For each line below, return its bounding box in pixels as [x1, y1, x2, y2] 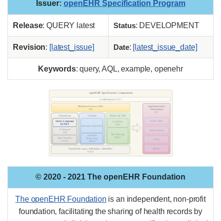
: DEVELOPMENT [135, 21, 199, 30]
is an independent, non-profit [106, 195, 206, 204]
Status [113, 21, 136, 30]
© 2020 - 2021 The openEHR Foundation [36, 173, 185, 182]
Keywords [38, 65, 76, 74]
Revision [13, 43, 46, 52]
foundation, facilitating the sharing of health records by [19, 207, 202, 216]
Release [13, 21, 43, 30]
